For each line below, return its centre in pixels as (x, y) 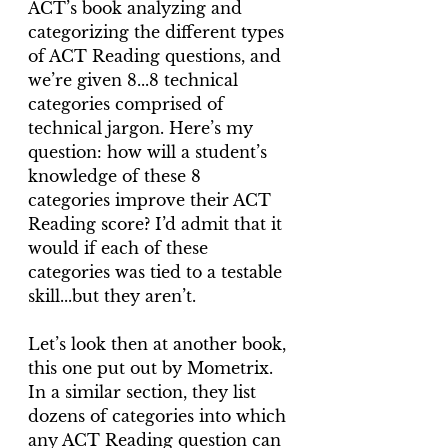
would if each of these (120, 248)
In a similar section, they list (144, 392)
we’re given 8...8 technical (135, 80)
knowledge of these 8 (117, 176)
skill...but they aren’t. (112, 296)
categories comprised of (128, 104)
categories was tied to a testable (157, 272)
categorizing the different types (158, 32)
